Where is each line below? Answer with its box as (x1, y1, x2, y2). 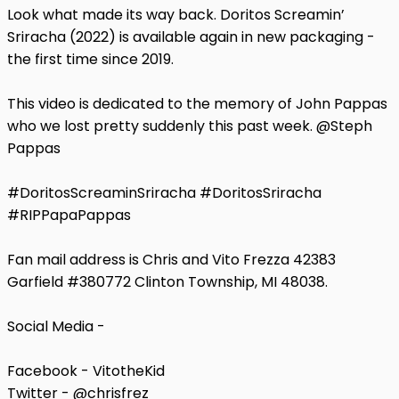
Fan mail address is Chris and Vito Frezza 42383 (7, 248, 336, 270)
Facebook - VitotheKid (7, 360, 165, 381)
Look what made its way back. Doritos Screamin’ (7, 4, 345, 25)
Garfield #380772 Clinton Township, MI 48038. (7, 271, 328, 292)
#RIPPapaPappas (7, 204, 131, 225)
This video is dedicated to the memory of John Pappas (7, 93, 387, 114)
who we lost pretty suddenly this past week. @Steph (7, 115, 372, 136)
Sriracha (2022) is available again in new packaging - (7, 26, 375, 47)
